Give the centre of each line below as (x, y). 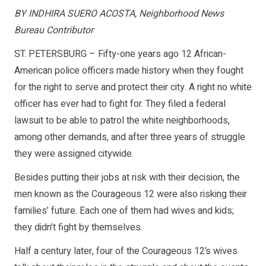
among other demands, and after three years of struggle (130, 137)
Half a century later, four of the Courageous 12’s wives (126, 251)
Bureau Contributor (54, 31)
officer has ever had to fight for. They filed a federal (120, 104)
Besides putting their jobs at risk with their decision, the (127, 178)
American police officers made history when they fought (129, 71)
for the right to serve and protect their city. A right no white (133, 88)
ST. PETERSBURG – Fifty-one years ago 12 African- (120, 54)
